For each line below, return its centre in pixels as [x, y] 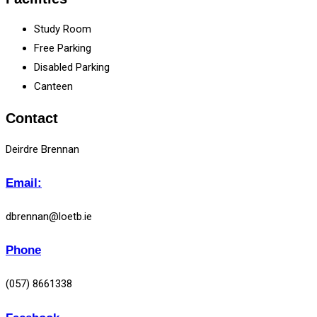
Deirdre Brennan [42, 149]
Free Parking [63, 48]
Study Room [63, 29]
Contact [32, 118]
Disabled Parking [72, 68]
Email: [24, 183]
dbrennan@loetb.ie [49, 216]
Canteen [53, 87]
